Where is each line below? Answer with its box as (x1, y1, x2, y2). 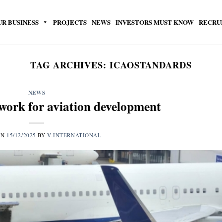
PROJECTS (53, 17, 87, 27)
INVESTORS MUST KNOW (115, 17, 194, 27)
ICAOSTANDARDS (109, 58, 192, 71)
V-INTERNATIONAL (47, 131, 102, 139)
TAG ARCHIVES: (30, 58, 110, 71)
